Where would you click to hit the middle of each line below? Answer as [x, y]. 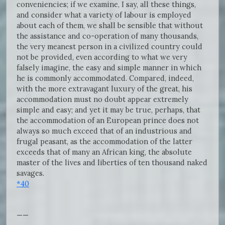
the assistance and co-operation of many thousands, [107, 36]
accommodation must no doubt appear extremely [102, 99]
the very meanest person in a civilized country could [109, 46]
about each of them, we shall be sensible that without [110, 25]
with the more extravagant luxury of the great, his [104, 88]
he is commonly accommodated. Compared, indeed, [105, 78]
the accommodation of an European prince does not [108, 120]
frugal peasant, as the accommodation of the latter [104, 141]
